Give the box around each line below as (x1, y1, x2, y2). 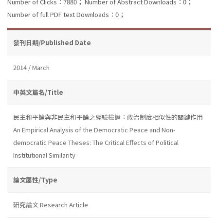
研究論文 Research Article (13, 200, 88, 209)
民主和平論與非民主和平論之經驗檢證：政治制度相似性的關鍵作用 (13, 112, 203, 122)
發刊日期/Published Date (13, 37, 91, 47)
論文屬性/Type (13, 175, 57, 184)
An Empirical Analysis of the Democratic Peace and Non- (13, 125, 176, 134)
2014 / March (13, 62, 50, 72)
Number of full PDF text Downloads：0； (7, 9, 125, 19)
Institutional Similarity (13, 150, 75, 160)
